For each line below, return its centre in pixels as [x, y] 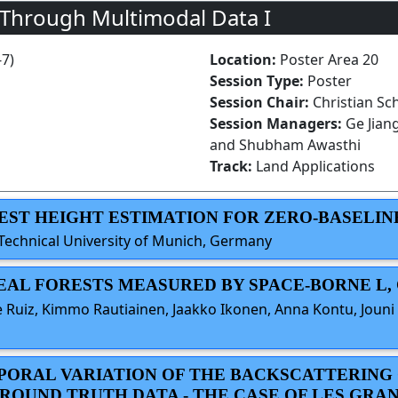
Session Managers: [276, 124]
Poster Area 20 [329, 60]
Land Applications [315, 167]
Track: [233, 167]
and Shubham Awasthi [285, 145]
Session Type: [259, 81]
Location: [245, 60]
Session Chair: [261, 103]
